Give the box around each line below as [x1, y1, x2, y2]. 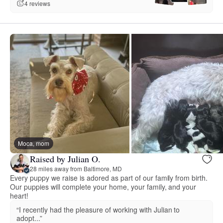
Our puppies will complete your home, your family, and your [10, 181, 197, 192]
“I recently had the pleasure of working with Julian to [16, 204, 180, 215]
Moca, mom [18, 138, 49, 147]
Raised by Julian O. [30, 153, 101, 165]
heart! [10, 190, 28, 201]
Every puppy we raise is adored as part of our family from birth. [10, 172, 208, 183]
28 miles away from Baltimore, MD [30, 164, 122, 173]
